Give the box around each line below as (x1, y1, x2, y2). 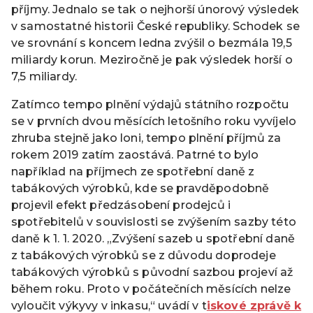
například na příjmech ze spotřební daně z (11, 164, 255, 178)
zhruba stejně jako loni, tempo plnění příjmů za (11, 131, 282, 145)
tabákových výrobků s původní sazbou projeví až (11, 265, 293, 279)
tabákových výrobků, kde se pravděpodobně (11, 181, 270, 195)
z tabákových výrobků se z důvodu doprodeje (11, 248, 276, 262)
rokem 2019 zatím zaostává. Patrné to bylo (11, 147, 259, 161)
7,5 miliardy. (11, 69, 78, 83)
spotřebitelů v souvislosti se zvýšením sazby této (11, 214, 296, 228)
